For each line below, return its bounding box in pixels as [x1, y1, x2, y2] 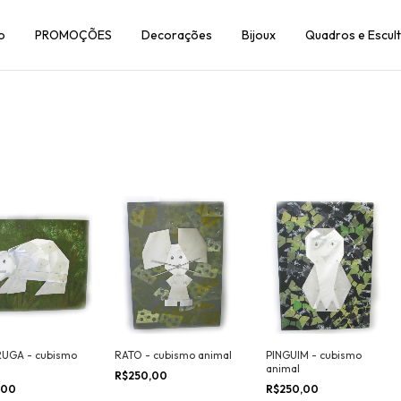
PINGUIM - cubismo [266, 348, 362, 362]
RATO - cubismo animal [115, 348, 232, 362]
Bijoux [242, 27, 277, 43]
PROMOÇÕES [35, 27, 113, 43]
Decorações [141, 27, 213, 43]
